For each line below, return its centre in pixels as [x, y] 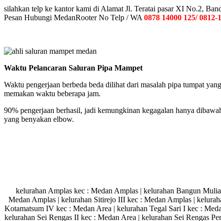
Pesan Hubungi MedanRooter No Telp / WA [74, 17]
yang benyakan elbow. [39, 119]
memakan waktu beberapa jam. [52, 93]
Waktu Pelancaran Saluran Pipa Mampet [73, 68]
